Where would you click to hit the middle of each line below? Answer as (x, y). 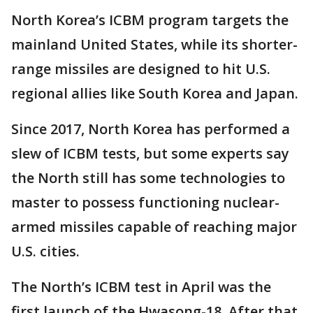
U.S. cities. (45, 252)
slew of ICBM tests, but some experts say (150, 154)
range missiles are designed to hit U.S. (141, 69)
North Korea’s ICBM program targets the (150, 20)
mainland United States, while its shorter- (154, 45)
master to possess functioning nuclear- (145, 203)
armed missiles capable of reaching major (154, 227)
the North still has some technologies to (148, 178)
